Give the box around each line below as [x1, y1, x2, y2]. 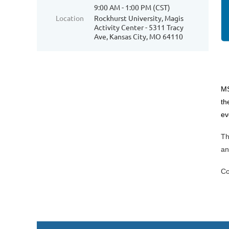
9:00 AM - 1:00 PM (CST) [94, 3, 170, 12]
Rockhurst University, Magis [94, 13, 184, 22]
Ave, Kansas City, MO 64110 [94, 32, 183, 41]
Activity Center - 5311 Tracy [94, 22, 184, 32]
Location [56, 13, 84, 22]
